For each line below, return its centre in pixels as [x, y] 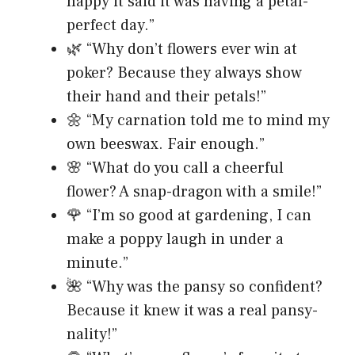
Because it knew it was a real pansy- [192, 311]
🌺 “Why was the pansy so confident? [195, 287]
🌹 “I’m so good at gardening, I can [189, 216]
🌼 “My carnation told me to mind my [198, 121]
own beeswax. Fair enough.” [166, 145]
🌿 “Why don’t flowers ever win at [182, 50]
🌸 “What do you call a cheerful [175, 168]
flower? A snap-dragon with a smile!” [194, 192]
